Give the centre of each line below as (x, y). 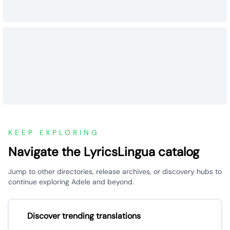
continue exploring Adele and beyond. (71, 182)
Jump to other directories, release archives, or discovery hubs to (115, 171)
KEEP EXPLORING (54, 132)
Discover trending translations (84, 216)
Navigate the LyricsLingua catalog (104, 152)
